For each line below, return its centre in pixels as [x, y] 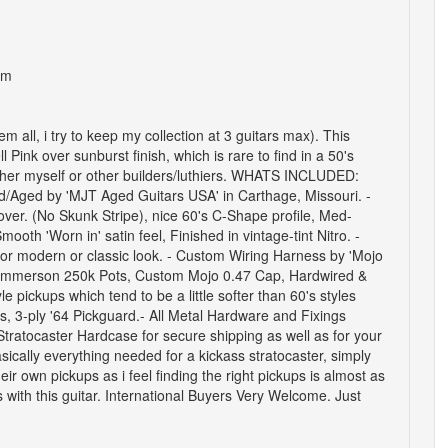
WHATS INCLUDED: [294, 175]
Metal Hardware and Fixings [256, 315]
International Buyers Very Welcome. [217, 395]
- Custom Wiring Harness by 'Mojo [274, 255]
